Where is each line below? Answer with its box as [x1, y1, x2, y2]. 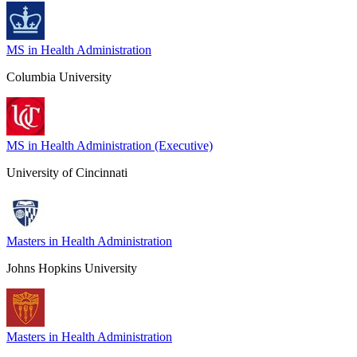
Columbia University [6, 69, 112, 84]
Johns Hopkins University [6, 261, 137, 275]
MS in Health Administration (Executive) [6, 138, 213, 152]
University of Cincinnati [6, 165, 127, 179]
